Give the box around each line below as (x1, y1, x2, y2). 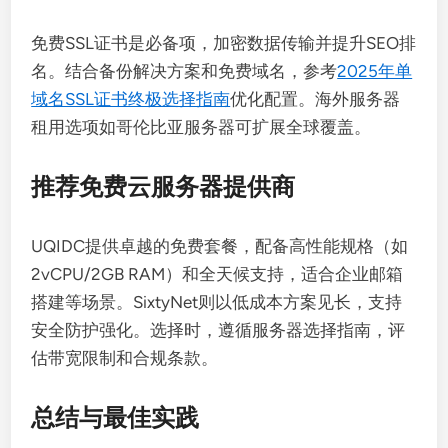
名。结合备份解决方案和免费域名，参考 (31, 61, 338, 81)
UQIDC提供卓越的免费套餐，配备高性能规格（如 (31, 236, 409, 256)
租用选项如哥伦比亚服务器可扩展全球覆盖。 (31, 117, 372, 137)
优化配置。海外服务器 (230, 89, 401, 109)
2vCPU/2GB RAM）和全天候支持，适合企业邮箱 (31, 264, 404, 284)
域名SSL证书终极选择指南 (31, 89, 231, 109)
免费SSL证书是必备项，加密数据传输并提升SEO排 (31, 33, 417, 53)
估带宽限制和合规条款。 (31, 348, 219, 368)
